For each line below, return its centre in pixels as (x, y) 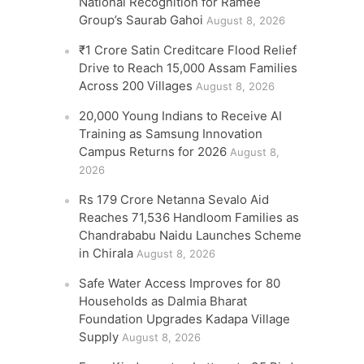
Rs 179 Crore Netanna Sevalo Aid (174, 199)
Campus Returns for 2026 (153, 152)
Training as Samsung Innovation (171, 134)
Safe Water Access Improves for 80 (180, 283)
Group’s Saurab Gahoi (141, 20)
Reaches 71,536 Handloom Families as (189, 217)
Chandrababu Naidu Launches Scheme (191, 235)
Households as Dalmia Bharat (163, 301)
